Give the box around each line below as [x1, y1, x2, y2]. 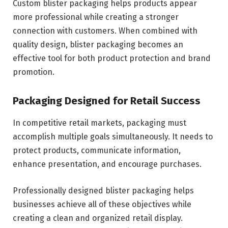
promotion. [13, 67, 54, 77]
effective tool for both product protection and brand [13, 53, 211, 63]
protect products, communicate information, [13, 145, 181, 155]
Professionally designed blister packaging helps [13, 185, 194, 195]
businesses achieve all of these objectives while [13, 199, 191, 209]
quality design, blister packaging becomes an [13, 39, 183, 49]
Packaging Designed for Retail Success [13, 94, 201, 107]
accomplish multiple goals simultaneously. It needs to [13, 131, 213, 141]
